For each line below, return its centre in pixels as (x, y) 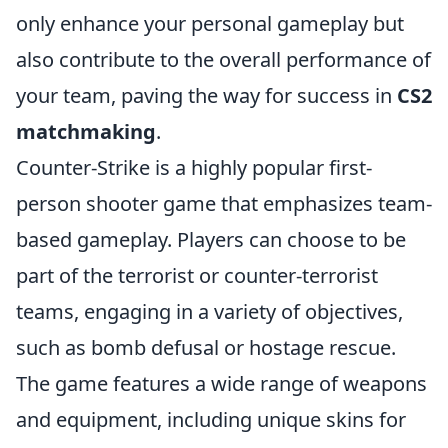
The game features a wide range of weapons (221, 384)
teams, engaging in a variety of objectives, (209, 312)
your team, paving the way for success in (206, 96)
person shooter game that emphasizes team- (224, 204)
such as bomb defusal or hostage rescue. (206, 348)
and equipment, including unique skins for (211, 420)
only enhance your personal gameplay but (210, 24)
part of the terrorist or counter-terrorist (197, 276)
